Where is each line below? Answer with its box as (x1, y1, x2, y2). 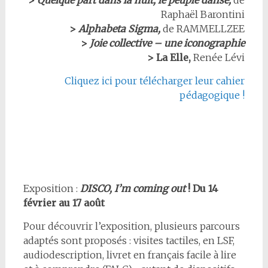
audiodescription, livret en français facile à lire (23, 249, 236, 261)
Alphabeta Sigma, (76, 23, 161, 35)
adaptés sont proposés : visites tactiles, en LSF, (23, 234, 234, 246)
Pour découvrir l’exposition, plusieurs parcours (23, 220, 240, 232)
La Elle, (154, 51, 191, 63)
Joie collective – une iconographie (87, 37, 245, 49)
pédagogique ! (179, 89, 245, 101)
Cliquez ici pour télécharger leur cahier (65, 75, 245, 87)
